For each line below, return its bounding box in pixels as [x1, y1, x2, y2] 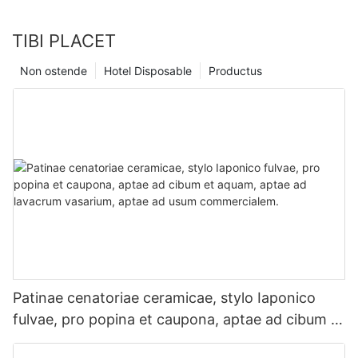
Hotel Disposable [104, 64, 192, 78]
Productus [209, 64, 262, 78]
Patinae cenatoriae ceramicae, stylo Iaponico [13, 289, 316, 307]
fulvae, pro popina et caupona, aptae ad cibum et [13, 311, 344, 328]
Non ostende [20, 64, 87, 78]
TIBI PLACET [12, 30, 116, 52]
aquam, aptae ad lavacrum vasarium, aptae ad [13, 332, 323, 350]
